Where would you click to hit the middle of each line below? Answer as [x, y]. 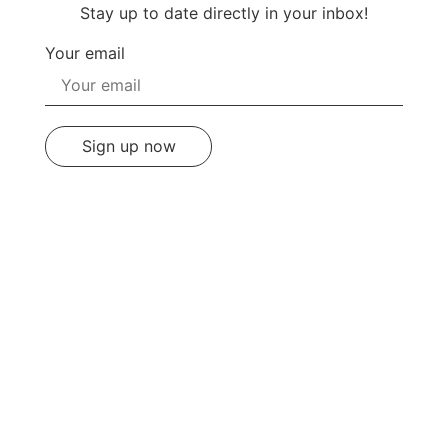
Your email [84, 53]
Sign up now [128, 146]
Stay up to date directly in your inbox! [224, 13]
